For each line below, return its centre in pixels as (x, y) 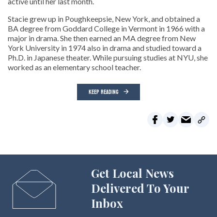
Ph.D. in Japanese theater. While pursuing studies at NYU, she (108, 58)
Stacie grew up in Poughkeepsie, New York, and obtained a (104, 19)
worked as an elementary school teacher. (74, 67)
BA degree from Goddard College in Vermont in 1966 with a (106, 29)
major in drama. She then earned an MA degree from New (102, 38)
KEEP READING (104, 92)
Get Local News (132, 173)
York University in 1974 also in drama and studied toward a (105, 48)
